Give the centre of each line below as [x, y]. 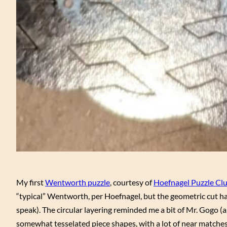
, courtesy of [132, 182]
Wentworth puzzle [78, 182]
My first [31, 182]
